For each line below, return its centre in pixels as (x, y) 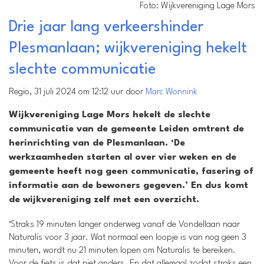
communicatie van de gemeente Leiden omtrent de (126, 129)
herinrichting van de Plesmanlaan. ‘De (97, 143)
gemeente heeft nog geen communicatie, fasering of (131, 171)
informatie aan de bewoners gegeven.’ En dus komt (128, 186)
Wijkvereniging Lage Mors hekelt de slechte (110, 115)
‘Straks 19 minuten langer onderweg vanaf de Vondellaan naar (124, 225)
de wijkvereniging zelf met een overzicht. (104, 200)
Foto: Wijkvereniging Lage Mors (197, 6)
